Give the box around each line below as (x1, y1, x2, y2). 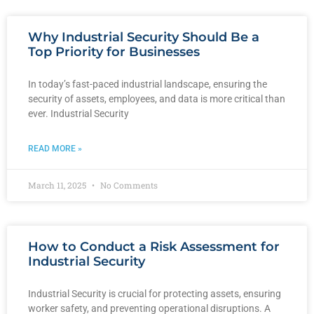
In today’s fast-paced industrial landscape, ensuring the (28, 78, 267, 90)
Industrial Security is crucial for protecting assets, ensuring (28, 287, 281, 299)
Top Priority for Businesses (28, 43, 200, 60)
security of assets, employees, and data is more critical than (28, 93, 285, 104)
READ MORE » (28, 143, 82, 153)
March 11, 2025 (28, 179, 88, 191)
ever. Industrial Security (28, 107, 129, 119)
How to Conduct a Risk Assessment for (28, 238, 280, 254)
